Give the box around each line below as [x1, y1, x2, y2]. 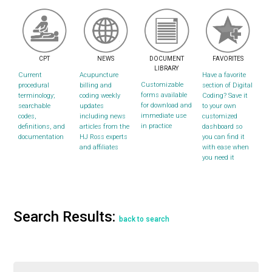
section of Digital [202, 81, 253, 90]
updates [80, 102, 104, 110]
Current [18, 71, 42, 80]
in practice [141, 122, 172, 131]
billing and [80, 81, 112, 90]
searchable [18, 102, 51, 110]
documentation [18, 133, 64, 141]
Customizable [141, 81, 184, 89]
